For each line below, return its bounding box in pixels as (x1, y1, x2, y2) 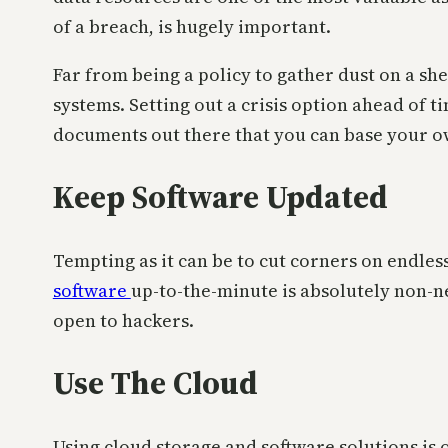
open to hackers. (52, 307, 194, 333)
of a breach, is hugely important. (52, 13, 331, 39)
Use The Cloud (52, 361, 258, 406)
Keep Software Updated (52, 175, 388, 220)
